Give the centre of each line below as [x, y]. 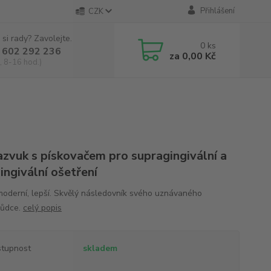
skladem [100, 248]
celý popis [42, 208]
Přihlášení [217, 11]
